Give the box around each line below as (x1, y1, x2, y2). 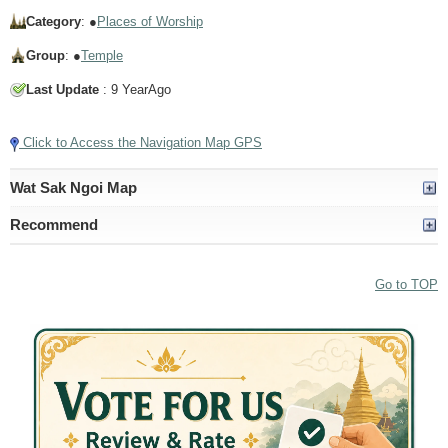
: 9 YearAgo (99, 82, 171, 98)
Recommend (10, 215, 98, 233)
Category (26, 14, 81, 30)
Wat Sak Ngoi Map (10, 178, 137, 196)
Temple (81, 48, 123, 64)
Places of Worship (97, 14, 203, 30)
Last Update (26, 82, 99, 98)
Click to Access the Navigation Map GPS (19, 135, 262, 151)
